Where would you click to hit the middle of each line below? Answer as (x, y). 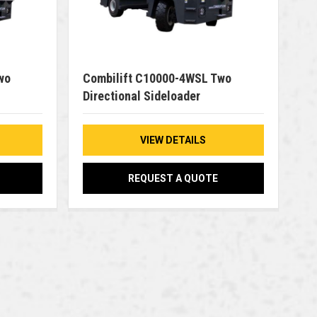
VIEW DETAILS (173, 140)
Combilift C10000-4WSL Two (157, 79)
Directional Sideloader (142, 96)
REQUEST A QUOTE (173, 179)
